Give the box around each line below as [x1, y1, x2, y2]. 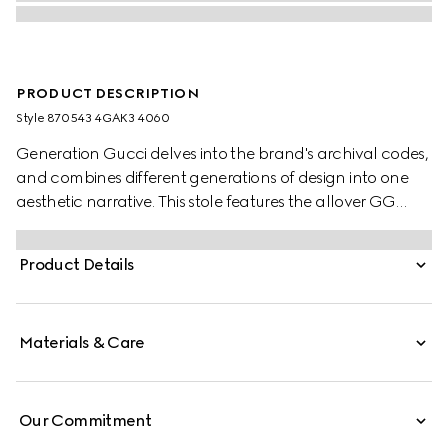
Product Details [19, 255, 135, 274]
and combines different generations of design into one [16, 168, 409, 187]
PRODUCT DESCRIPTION [16, 85, 199, 102]
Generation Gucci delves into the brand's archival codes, [16, 144, 429, 163]
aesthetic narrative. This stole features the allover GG [16, 192, 396, 211]
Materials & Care [19, 333, 145, 352]
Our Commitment [19, 411, 152, 430]
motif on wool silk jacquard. [16, 216, 213, 235]
